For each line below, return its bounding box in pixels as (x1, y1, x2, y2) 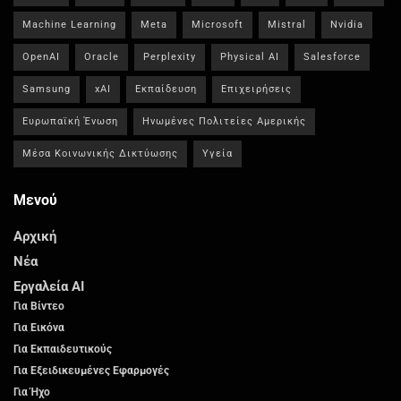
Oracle (84, 51, 119, 64)
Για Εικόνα (13, 321, 64, 335)
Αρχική (13, 228, 56, 245)
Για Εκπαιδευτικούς (13, 343, 112, 356)
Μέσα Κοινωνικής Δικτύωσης (22, 148, 178, 160)
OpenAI (22, 51, 60, 64)
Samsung (22, 83, 71, 96)
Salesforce (303, 51, 361, 64)
